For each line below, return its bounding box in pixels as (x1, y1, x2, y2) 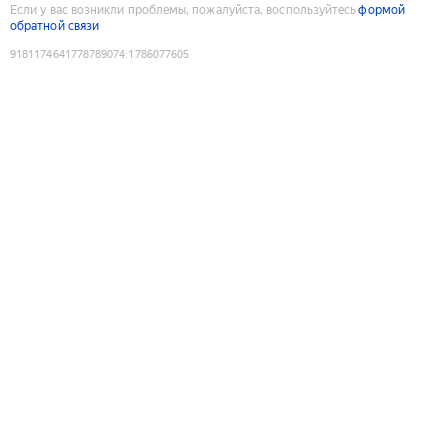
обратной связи (10, 18, 100, 33)
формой (358, 2, 405, 17)
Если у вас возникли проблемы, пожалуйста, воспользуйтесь (10, 2, 357, 17)
